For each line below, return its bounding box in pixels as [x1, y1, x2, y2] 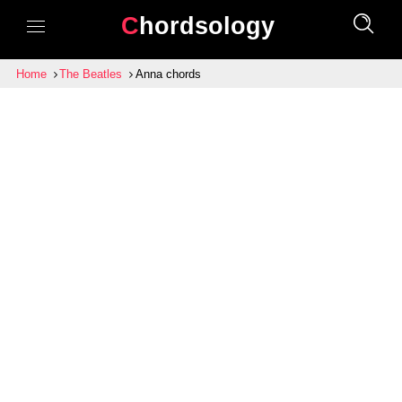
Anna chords [135, 67, 201, 81]
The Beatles [59, 67, 123, 81]
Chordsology [138, 12, 275, 39]
